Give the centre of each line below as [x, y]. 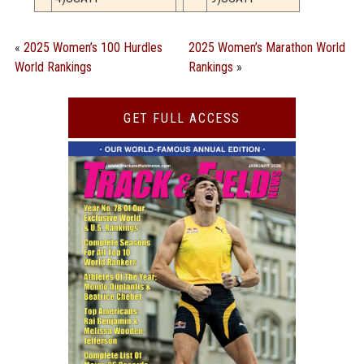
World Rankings [53, 67]
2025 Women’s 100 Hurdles [93, 48]
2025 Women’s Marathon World [267, 48]
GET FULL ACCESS [182, 118]
